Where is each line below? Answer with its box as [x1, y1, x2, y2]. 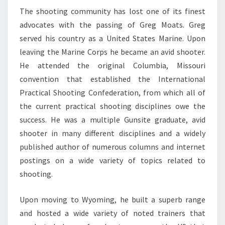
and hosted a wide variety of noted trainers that [20, 207, 205, 218]
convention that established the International [20, 73, 205, 84]
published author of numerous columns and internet [20, 141, 205, 152]
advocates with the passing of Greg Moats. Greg [20, 19, 205, 30]
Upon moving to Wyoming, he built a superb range [20, 194, 205, 204]
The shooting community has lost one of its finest [20, 6, 205, 16]
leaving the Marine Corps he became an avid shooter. [20, 46, 205, 57]
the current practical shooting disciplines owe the [20, 100, 205, 111]
